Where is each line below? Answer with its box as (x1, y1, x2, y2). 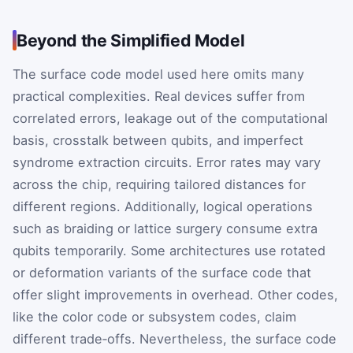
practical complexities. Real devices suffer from (13, 88, 305, 105)
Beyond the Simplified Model (17, 30, 245, 51)
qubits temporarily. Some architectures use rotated (13, 243, 325, 259)
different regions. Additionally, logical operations (13, 199, 313, 215)
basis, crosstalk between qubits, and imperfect (13, 132, 303, 149)
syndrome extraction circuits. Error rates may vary (13, 154, 321, 171)
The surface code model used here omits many (13, 66, 304, 83)
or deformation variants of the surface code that (13, 265, 311, 281)
